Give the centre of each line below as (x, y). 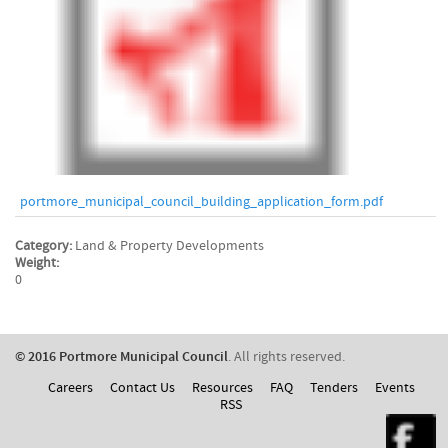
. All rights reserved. (286, 357)
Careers (70, 388)
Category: (45, 246)
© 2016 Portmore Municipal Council (121, 357)
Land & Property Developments (169, 246)
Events (394, 388)
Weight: (38, 263)
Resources (222, 388)
